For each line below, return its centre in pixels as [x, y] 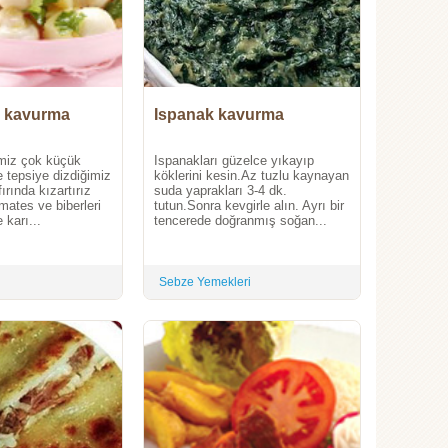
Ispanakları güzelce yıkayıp [234, 160]
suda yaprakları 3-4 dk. [220, 190]
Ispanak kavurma [219, 114]
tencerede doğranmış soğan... [240, 220]
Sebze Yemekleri [205, 281]
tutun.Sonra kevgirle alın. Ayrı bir [249, 205]
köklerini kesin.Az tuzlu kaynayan [251, 175]
